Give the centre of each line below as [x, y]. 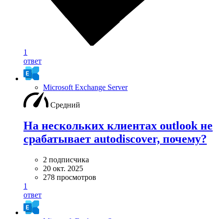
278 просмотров [70, 177]
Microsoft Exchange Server [85, 88]
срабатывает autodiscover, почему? [115, 139]
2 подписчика [66, 160]
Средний [65, 105]
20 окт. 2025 [63, 169]
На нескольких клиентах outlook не [118, 126]
